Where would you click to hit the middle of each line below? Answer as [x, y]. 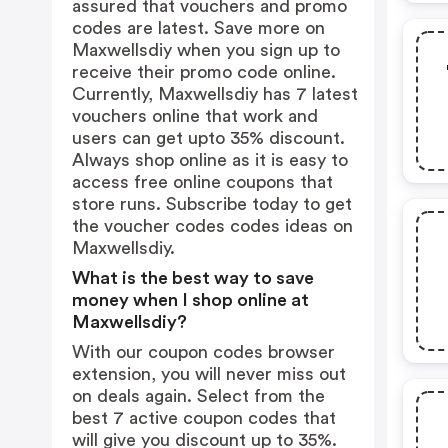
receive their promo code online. [204, 72]
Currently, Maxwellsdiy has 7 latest [215, 94]
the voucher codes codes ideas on [212, 226]
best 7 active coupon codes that [204, 418]
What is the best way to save [193, 278]
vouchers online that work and [195, 116]
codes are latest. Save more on [198, 28]
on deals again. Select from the [198, 396]
